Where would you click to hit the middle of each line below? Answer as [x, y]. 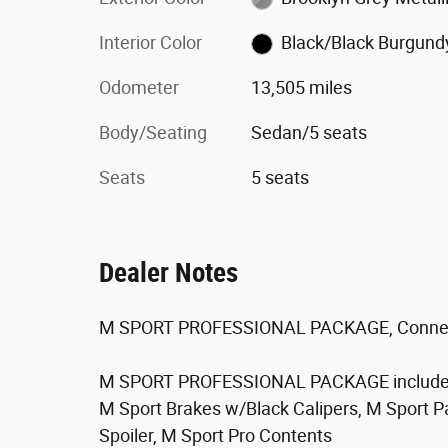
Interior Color [150, 42]
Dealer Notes [168, 272]
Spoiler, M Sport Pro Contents [215, 435]
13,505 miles [301, 87]
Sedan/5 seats [308, 132]
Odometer [139, 87]
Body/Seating [153, 132]
